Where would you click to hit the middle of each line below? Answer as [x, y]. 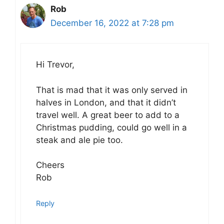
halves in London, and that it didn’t [106, 102]
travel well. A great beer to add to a [108, 115]
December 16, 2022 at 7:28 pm [112, 23]
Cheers [50, 165]
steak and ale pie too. [79, 140]
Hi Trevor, [55, 65]
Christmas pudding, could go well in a [111, 127]
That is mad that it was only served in [112, 90]
